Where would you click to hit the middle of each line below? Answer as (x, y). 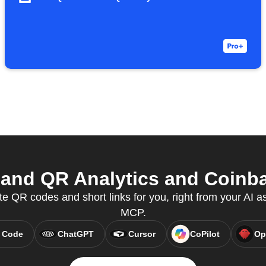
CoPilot (205, 234)
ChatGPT (75, 234)
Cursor (142, 234)
